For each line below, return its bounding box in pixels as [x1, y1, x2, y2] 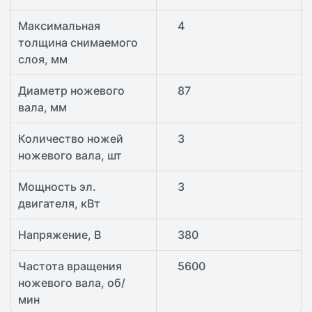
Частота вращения [18, 258, 122, 274]
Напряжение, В [18, 227, 101, 243]
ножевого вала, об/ [18, 275, 125, 291]
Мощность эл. [18, 179, 96, 195]
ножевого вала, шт [18, 148, 122, 164]
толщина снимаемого [18, 35, 138, 51]
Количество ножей [18, 131, 123, 147]
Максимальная [18, 18, 100, 34]
